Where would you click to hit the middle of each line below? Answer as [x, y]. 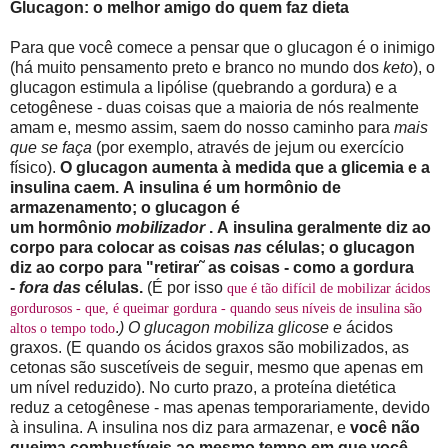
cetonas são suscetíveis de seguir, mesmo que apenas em [216, 367]
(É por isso [187, 287]
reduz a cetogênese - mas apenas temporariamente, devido [220, 407]
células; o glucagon [338, 247]
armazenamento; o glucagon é [125, 207]
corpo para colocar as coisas [122, 247]
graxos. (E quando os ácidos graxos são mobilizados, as [209, 347]
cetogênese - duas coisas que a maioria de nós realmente [214, 107]
